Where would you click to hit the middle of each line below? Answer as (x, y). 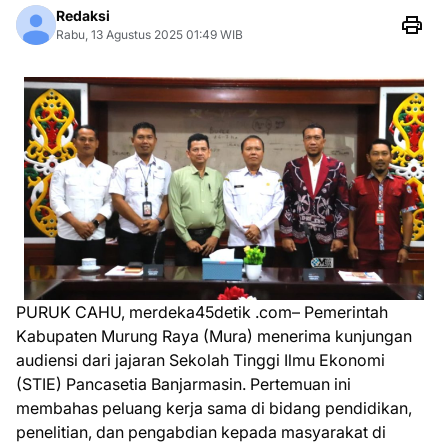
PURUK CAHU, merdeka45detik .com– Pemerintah (202, 312)
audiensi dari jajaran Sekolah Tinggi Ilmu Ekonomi (200, 360)
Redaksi (83, 15)
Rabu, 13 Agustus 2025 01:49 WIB (149, 34)
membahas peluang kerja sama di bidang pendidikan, (214, 408)
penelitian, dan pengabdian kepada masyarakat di (201, 432)
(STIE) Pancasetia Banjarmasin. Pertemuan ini (183, 384)
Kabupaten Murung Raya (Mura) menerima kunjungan (214, 336)
